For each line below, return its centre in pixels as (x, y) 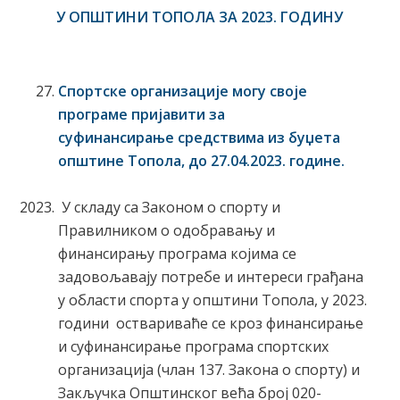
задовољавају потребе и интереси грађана (210, 276)
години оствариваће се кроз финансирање (210, 323)
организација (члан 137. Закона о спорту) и (208, 369)
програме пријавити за (141, 114)
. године (311, 160)
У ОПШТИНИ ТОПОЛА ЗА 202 (161, 17)
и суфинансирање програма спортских (193, 346)
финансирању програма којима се (177, 253)
